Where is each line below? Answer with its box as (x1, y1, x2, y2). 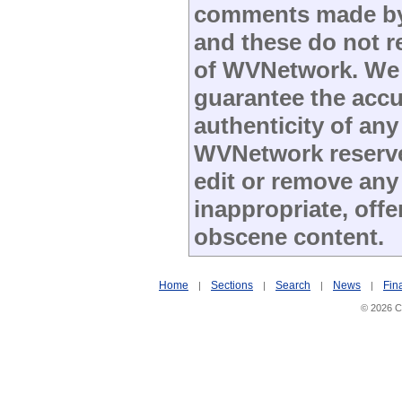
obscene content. (194, 223, 384, 250)
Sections (211, 279, 253, 292)
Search (275, 279, 310, 292)
